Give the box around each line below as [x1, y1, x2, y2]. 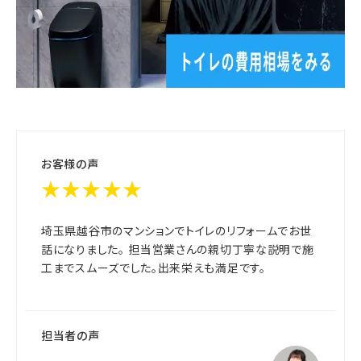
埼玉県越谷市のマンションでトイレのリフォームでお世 [41, 222, 312, 239]
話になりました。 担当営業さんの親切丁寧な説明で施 [41, 241, 314, 258]
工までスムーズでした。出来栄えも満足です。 [41, 259, 266, 276]
